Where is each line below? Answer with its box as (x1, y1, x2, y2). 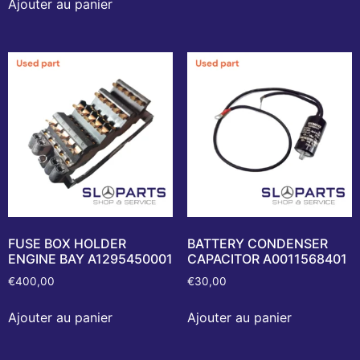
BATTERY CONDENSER (186, 235, 328, 252)
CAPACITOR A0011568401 (186, 251, 347, 268)
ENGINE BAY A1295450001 (8, 251, 173, 268)
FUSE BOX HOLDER (8, 235, 126, 252)
